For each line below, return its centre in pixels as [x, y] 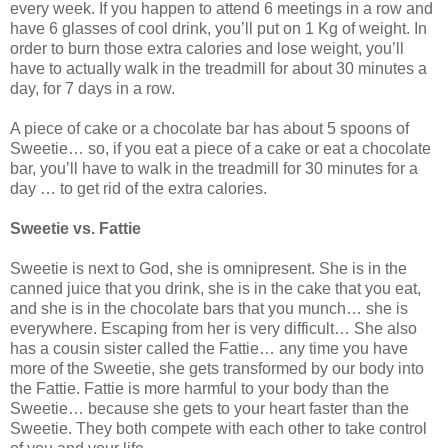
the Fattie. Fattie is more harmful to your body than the [199, 388]
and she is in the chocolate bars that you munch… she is [209, 308]
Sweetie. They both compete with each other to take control [218, 428]
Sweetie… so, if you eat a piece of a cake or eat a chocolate [220, 148]
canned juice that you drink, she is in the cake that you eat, [215, 288]
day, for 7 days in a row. [92, 88]
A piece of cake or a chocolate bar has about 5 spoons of [209, 128]
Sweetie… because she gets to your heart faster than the [209, 408]
